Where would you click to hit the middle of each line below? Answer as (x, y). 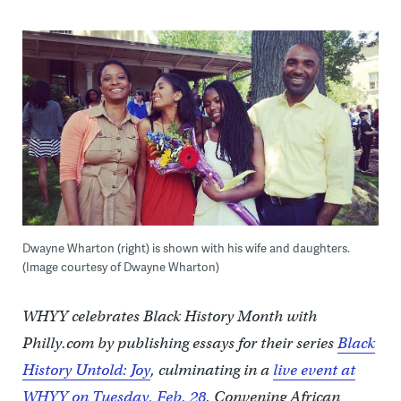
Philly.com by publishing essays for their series (179, 343)
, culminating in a (211, 370)
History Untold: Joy (86, 370)
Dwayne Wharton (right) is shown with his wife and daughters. (186, 247)
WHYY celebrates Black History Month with (169, 316)
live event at (314, 370)
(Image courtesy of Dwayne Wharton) (120, 266)
